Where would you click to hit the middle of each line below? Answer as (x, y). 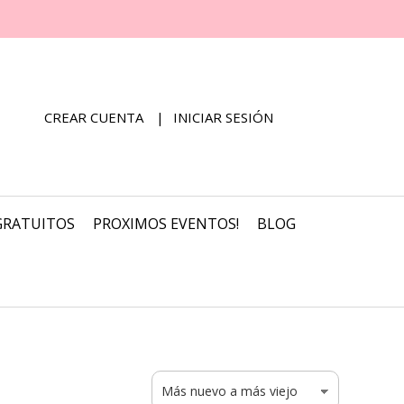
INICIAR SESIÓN (223, 117)
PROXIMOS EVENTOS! (166, 224)
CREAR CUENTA (94, 117)
